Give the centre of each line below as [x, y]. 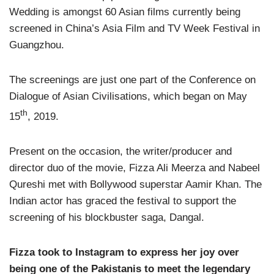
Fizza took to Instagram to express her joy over [124, 252]
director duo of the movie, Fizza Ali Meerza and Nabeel [135, 168]
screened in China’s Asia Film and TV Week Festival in [135, 28]
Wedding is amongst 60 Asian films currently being [125, 12]
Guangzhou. [37, 45]
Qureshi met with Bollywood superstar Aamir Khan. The [135, 184]
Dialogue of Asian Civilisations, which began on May [128, 96]
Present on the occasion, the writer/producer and [120, 151]
